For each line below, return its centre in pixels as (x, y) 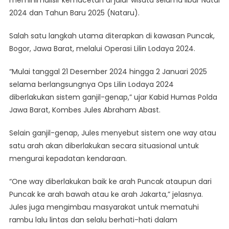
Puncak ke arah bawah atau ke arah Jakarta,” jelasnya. (106, 194)
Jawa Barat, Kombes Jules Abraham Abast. (85, 110)
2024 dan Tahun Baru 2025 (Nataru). (74, 13)
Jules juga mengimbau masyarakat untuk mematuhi (104, 207)
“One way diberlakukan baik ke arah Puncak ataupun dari (110, 181)
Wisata (90, 36)
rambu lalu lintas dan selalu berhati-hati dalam (93, 220)
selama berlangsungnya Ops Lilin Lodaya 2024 (91, 84)
